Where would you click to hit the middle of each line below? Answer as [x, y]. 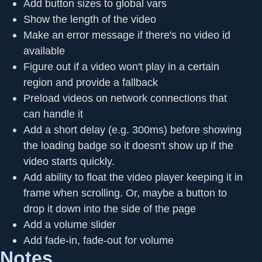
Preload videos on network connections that [125, 98]
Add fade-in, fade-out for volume [99, 240]
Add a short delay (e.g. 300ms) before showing [132, 129]
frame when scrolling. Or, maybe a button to [125, 192]
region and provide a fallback [91, 82]
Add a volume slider [70, 224]
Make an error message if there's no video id [127, 35]
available [44, 50]
